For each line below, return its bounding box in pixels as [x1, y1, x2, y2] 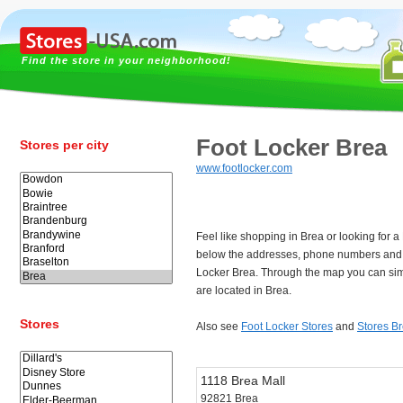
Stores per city [20, 138, 109, 152]
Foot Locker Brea [196, 134, 387, 162]
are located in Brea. [196, 284, 291, 297]
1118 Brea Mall [201, 373, 285, 388]
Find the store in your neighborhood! [22, 55, 231, 66]
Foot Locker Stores [241, 320, 333, 333]
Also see [196, 320, 241, 333]
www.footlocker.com [196, 162, 292, 175]
